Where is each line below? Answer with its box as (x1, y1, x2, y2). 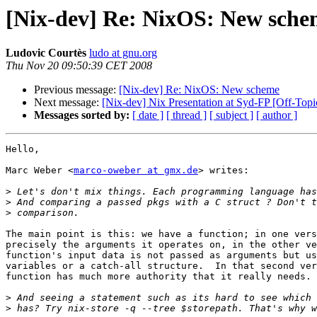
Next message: (34, 96, 102, 109)
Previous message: (34, 83, 119, 96)
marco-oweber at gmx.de (74, 165, 198, 176)
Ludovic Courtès (6, 47, 86, 59)
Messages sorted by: (34, 109, 129, 122)
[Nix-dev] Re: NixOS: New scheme (119, 83, 279, 96)
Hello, (6, 144, 40, 155)
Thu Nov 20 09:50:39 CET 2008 (6, 59, 152, 72)
